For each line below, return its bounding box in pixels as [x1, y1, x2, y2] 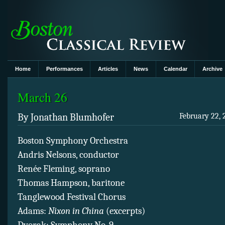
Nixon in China [48, 205, 104, 217]
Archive [202, 66, 223, 72]
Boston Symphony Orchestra [18, 135, 128, 147]
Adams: [18, 205, 48, 217]
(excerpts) [104, 205, 145, 217]
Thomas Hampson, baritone [18, 177, 125, 189]
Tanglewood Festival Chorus [18, 191, 126, 203]
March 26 [18, 88, 67, 105]
